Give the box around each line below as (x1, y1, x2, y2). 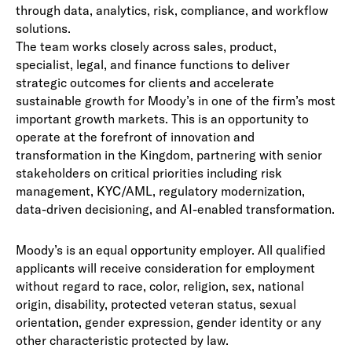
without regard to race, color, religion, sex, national (16, 278, 304, 294)
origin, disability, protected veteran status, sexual (16, 296, 296, 312)
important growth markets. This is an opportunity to (16, 111, 309, 126)
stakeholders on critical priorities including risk (16, 165, 282, 181)
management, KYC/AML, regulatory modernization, (16, 183, 305, 199)
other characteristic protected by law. (16, 332, 229, 348)
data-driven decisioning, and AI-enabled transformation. (16, 201, 335, 217)
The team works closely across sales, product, (16, 38, 277, 54)
